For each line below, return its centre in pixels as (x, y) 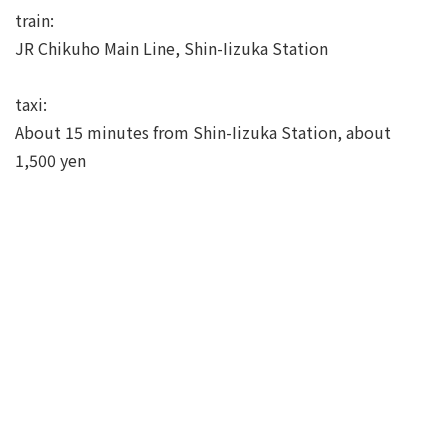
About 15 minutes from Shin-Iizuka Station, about (203, 132)
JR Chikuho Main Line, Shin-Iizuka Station (171, 48)
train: (34, 20)
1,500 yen (50, 160)
